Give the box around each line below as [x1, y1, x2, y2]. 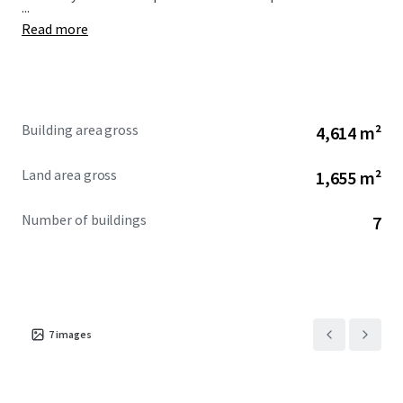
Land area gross [22, 166, 118, 184]
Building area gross [22, 121, 139, 139]
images [56, 327, 92, 341]
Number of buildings [22, 210, 148, 228]
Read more [22, 20, 88, 38]
